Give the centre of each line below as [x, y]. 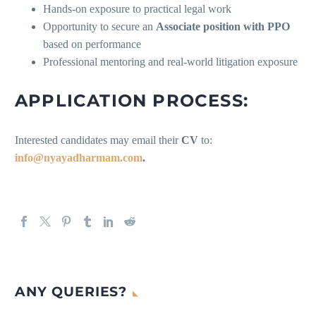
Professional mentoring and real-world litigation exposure [170, 62]
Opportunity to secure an [99, 27]
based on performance [92, 44]
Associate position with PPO [223, 27]
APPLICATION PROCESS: [132, 101]
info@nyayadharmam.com [79, 158]
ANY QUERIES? [71, 292]
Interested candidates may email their [98, 140]
